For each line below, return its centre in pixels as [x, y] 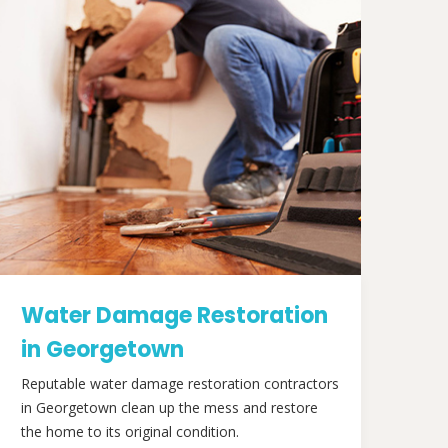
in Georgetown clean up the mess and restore [169, 407]
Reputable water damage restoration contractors [180, 383]
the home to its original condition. [130, 431]
